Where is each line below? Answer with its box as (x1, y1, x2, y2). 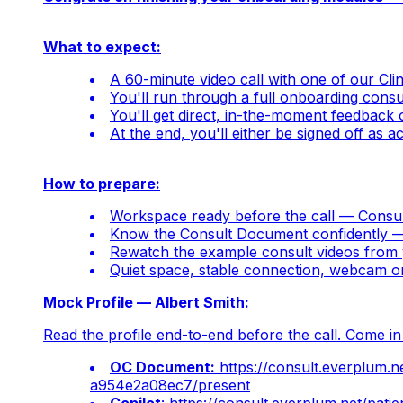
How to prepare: (43, 175, 160, 193)
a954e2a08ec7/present (90, 376, 250, 395)
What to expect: (43, 38, 161, 57)
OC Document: (110, 358, 215, 377)
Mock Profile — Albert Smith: (43, 293, 249, 312)
